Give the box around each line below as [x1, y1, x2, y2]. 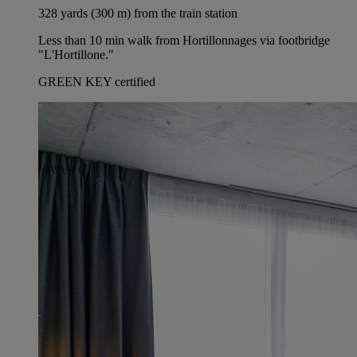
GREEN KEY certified [38, 75, 155, 89]
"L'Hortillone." [38, 48, 114, 62]
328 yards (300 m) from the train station [38, 6, 237, 21]
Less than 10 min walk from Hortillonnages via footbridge [38, 33, 330, 48]
